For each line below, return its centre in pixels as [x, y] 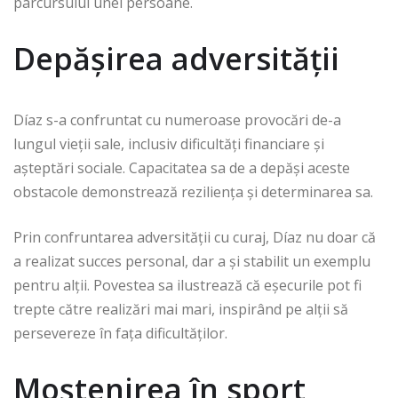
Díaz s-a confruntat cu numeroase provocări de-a [177, 119]
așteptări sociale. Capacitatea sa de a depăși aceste [182, 167]
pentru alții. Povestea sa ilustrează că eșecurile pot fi [187, 285]
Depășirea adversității [176, 58]
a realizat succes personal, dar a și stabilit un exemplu [192, 261]
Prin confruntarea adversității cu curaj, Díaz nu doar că [195, 237]
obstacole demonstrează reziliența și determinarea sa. [193, 191]
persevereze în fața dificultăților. [120, 333]
